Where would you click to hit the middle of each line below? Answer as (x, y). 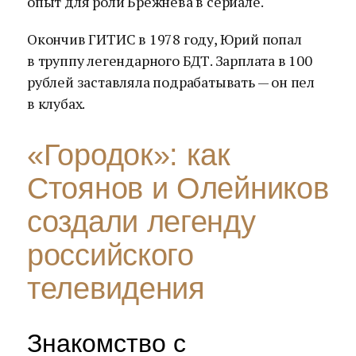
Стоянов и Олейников (178, 188)
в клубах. (56, 103)
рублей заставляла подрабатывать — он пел (171, 82)
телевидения (116, 288)
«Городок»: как (129, 155)
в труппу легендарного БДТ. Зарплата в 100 (170, 60)
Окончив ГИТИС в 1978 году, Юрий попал (164, 39)
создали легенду (141, 222)
